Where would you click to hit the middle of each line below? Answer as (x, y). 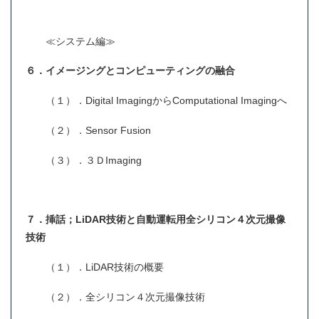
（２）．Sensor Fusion (88, 131)
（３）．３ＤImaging (84, 160)
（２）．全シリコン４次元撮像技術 (115, 297)
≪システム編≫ (70, 41)
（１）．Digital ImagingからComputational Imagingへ (156, 101)
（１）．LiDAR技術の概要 (95, 267)
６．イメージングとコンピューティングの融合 (133, 71)
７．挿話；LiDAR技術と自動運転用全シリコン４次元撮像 (156, 220)
